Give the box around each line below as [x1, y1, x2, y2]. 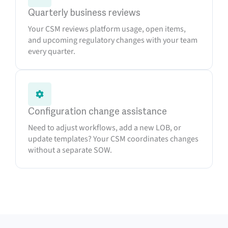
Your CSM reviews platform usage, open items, [28, 23, 186, 35]
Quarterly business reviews [28, 7, 140, 18]
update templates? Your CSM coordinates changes [28, 133, 198, 145]
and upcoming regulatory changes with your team [28, 35, 197, 46]
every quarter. [28, 46, 75, 57]
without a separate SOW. [28, 145, 112, 156]
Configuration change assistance [28, 106, 167, 117]
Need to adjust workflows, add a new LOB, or [28, 122, 181, 133]
